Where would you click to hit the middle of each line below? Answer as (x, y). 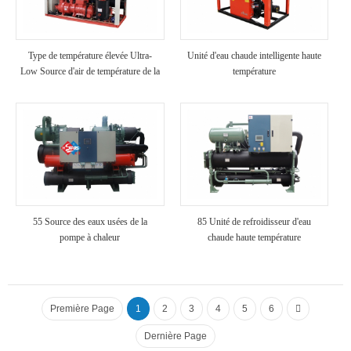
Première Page (82, 309)
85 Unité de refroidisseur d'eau (255, 222)
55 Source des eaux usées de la (90, 222)
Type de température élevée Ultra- (90, 55)
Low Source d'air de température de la (90, 71)
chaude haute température (255, 238)
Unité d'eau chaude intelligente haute (255, 55)
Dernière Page (175, 337)
